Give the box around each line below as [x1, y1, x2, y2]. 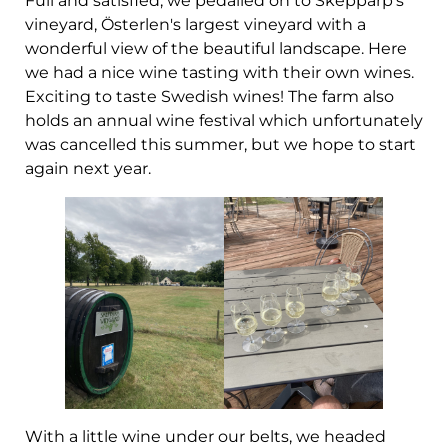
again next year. [25, 158, 151, 178]
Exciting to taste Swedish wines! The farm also [25, 86, 394, 106]
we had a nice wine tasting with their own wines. [25, 62, 414, 82]
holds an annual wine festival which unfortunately [25, 110, 423, 130]
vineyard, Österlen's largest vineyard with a [25, 14, 366, 34]
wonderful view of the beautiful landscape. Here [25, 38, 407, 58]
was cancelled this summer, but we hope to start [25, 134, 416, 154]
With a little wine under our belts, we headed [25, 426, 386, 446]
